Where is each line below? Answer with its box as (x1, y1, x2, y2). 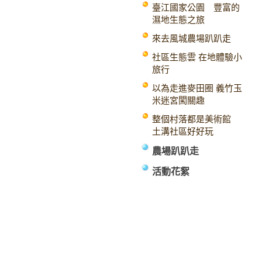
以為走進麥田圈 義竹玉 (152, 84, 242, 93)
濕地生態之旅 (152, 15, 205, 25)
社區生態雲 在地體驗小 (152, 53, 242, 62)
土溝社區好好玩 (152, 127, 213, 136)
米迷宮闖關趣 (152, 96, 205, 105)
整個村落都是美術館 (152, 115, 240, 124)
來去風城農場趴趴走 (152, 34, 231, 43)
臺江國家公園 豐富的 (152, 3, 240, 12)
